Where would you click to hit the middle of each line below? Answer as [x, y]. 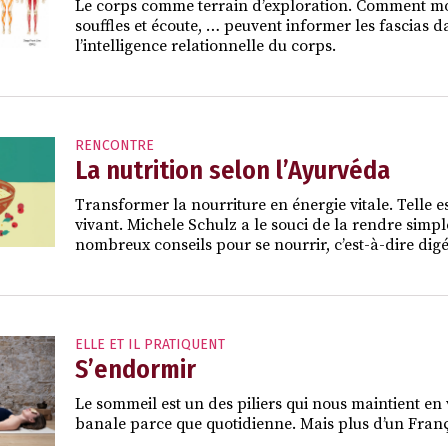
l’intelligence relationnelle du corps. [205, 45]
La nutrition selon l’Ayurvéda [232, 170]
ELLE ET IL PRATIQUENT [150, 344]
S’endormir [135, 369]
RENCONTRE [114, 145]
